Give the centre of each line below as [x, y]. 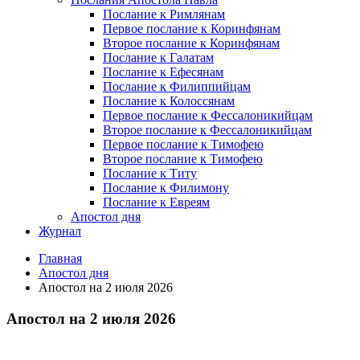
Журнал [60, 231]
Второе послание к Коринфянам [191, 43]
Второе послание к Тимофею [183, 159]
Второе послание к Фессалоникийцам [207, 130]
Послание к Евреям [156, 202]
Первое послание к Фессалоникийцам [208, 116]
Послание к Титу [150, 174]
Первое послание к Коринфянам [192, 29]
